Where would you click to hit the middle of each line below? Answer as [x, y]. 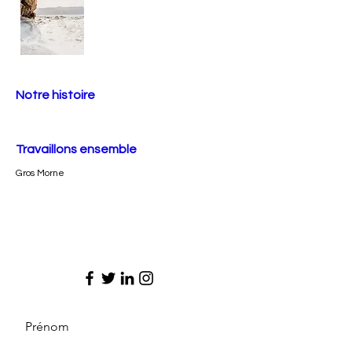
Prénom [47, 326]
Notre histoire [55, 95]
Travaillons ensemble [76, 149]
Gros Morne [40, 173]
